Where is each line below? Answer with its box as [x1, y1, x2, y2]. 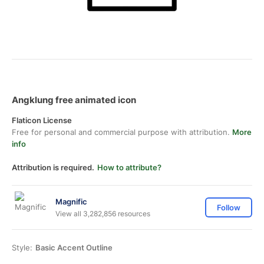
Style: [12, 243, 32, 252]
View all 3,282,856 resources [55, 209, 150, 218]
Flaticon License [12, 115, 72, 125]
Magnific [55, 196, 87, 206]
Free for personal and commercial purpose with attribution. [12, 127, 232, 137]
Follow [217, 203, 240, 212]
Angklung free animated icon [12, 94, 136, 105]
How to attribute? [97, 163, 161, 172]
